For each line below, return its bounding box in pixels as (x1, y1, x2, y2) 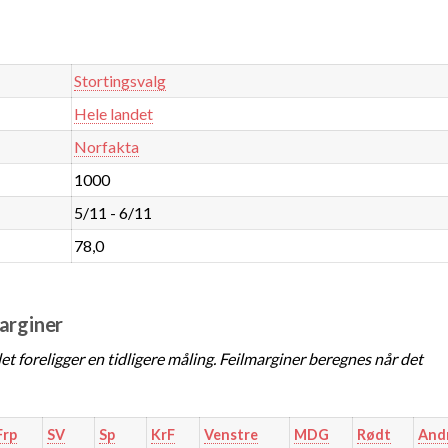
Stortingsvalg (74, 70, 167, 90)
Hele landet (74, 103, 154, 123)
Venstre (203, 425, 258, 443)
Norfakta (74, 136, 140, 156)
